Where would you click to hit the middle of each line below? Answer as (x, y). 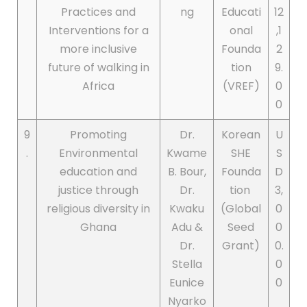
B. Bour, (187, 172)
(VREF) (241, 86)
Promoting (98, 135)
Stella (187, 265)
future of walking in (98, 68)
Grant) (241, 246)
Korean (241, 135)
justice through (98, 191)
